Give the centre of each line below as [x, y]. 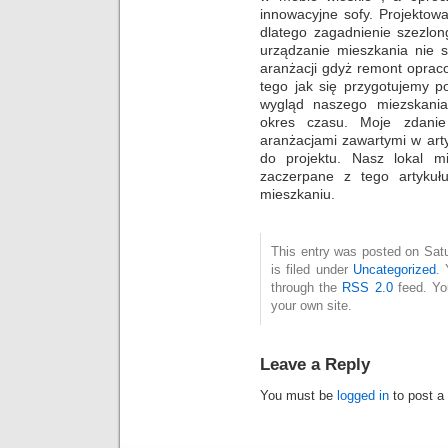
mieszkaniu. [297, 193]
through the [307, 287]
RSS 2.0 [367, 287]
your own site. [311, 305]
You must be [298, 395]
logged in [363, 395]
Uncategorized [394, 269]
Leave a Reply [315, 363]
